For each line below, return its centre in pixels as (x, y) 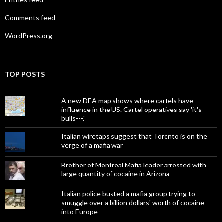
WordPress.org (28, 36)
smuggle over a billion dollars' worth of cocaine (133, 203)
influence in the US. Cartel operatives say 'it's (131, 110)
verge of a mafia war (92, 145)
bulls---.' (73, 118)
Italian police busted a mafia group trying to (128, 194)
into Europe (79, 212)
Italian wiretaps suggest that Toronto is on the (134, 136)
